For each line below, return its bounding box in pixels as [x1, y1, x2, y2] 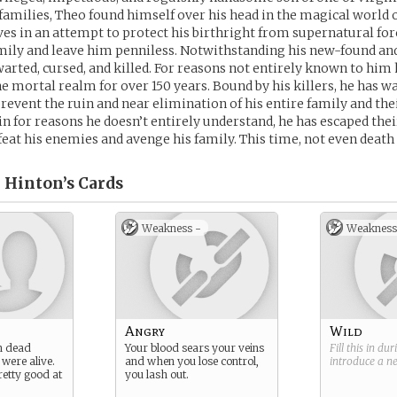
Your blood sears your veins [125, 341, 264, 354]
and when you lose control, [125, 354, 259, 368]
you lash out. [125, 368, 189, 381]
